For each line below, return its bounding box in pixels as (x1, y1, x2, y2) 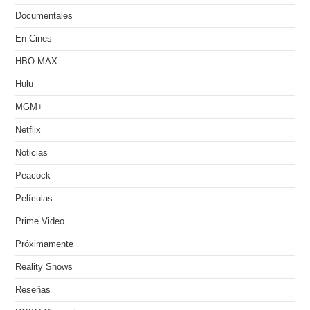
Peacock (15, 170, 51, 181)
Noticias (15, 147, 48, 158)
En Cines (15, 33, 53, 44)
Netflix (15, 125, 42, 135)
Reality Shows (15, 262, 73, 272)
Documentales (15, 10, 73, 21)
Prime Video (15, 216, 65, 226)
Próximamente (15, 239, 74, 249)
